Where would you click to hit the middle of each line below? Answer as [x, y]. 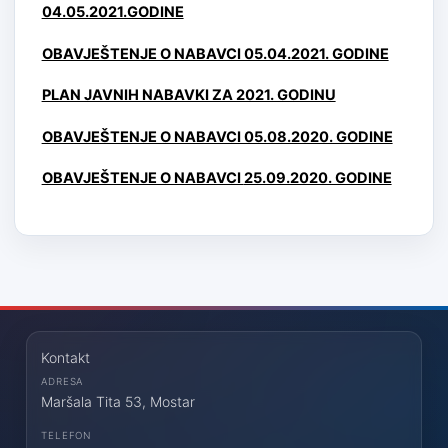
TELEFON [66, 436]
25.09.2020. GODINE [317, 178]
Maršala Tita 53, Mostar [118, 401]
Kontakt [66, 357]
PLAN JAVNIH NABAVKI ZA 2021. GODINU [188, 95]
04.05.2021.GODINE [112, 12]
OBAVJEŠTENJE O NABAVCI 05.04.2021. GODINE [215, 53]
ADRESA [62, 381]
